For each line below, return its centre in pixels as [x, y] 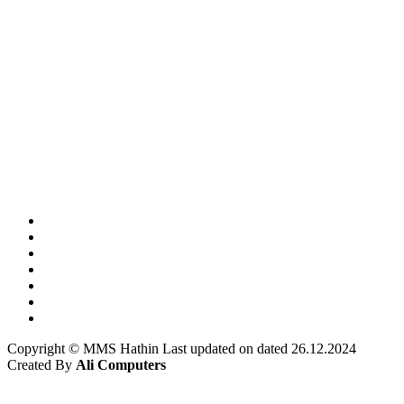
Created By [41, 365]
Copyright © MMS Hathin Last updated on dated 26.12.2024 [182, 349]
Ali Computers [121, 365]
